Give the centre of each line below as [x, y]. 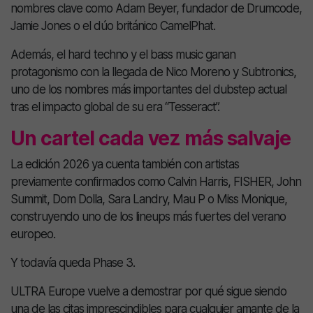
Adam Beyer [146, 8]
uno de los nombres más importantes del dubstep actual [148, 89]
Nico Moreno [198, 72]
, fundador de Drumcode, [239, 8]
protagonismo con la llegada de [88, 72]
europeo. [33, 234]
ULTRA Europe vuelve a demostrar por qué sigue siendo [148, 291]
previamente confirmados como [89, 182]
